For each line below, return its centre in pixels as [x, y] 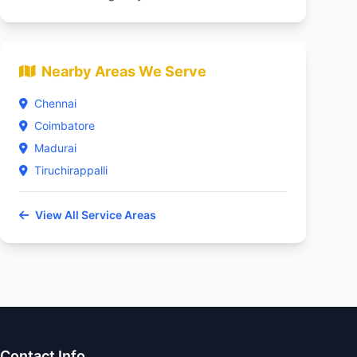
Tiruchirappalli [71, 170]
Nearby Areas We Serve [124, 71]
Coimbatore [65, 126]
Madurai [55, 148]
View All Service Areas [96, 215]
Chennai [55, 103]
